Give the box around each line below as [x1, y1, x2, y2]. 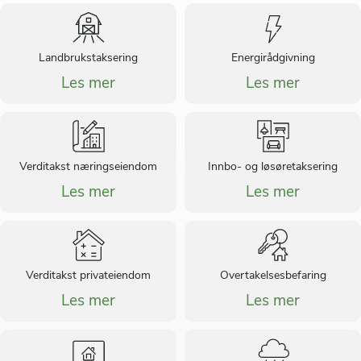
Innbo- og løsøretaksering [208, 161, 338, 174]
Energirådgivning [230, 52, 315, 65]
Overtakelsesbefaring [219, 270, 326, 283]
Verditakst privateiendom [26, 270, 151, 283]
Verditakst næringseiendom [19, 161, 157, 174]
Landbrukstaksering [39, 52, 138, 65]
